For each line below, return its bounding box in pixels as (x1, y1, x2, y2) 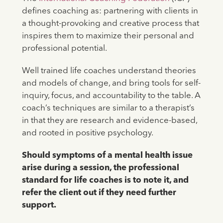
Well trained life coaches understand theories (21, 67, 196, 76)
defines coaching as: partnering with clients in (21, 7, 198, 16)
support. (21, 201, 56, 210)
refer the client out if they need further (21, 189, 176, 198)
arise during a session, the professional (21, 164, 179, 173)
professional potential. (21, 44, 111, 53)
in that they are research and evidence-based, (21, 116, 197, 125)
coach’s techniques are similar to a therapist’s (21, 104, 195, 113)
